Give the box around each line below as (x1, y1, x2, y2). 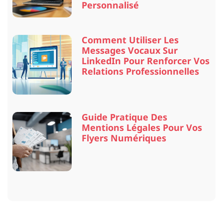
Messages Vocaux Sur (82, 44, 178, 57)
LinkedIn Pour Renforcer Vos (82, 55, 210, 67)
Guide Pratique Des (82, 111, 168, 123)
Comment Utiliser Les (82, 34, 179, 46)
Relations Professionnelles (82, 65, 200, 78)
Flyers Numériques (82, 131, 167, 144)
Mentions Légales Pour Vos (82, 121, 203, 133)
